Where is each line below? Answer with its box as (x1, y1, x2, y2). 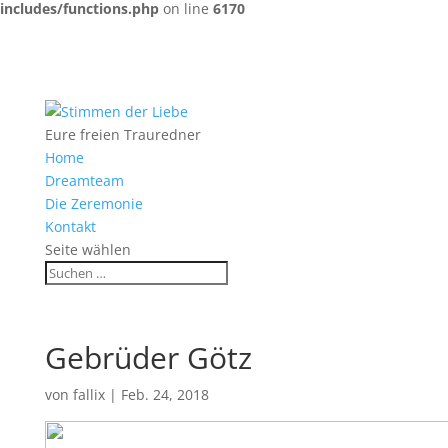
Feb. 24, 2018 (120, 385, 209, 404)
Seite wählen (44, 240, 131, 259)
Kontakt (44, 217, 96, 236)
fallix (72, 385, 105, 404)
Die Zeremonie (44, 194, 143, 213)
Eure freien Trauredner (44, 125, 201, 144)
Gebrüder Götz (44, 337, 252, 378)
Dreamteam (44, 171, 124, 190)
